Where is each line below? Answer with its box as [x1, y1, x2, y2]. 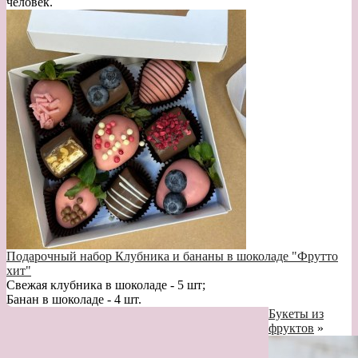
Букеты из [268, 306, 324, 320]
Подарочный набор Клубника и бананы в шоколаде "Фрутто [6, 249, 338, 263]
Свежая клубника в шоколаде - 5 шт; [6, 277, 205, 292]
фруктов [268, 320, 314, 335]
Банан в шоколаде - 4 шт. [6, 292, 141, 306]
